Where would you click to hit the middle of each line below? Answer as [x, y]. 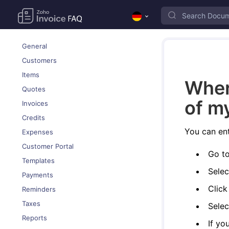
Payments [38, 175]
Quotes [34, 89]
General [35, 46]
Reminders [39, 189]
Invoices [35, 103]
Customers [39, 60]
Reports [35, 218]
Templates [38, 161]
